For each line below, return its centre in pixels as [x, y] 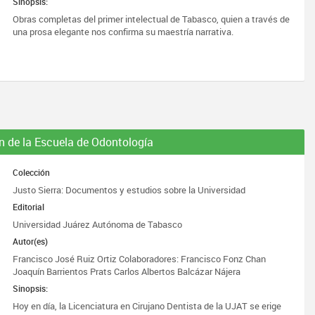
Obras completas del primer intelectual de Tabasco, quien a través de [152, 19]
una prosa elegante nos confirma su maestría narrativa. [123, 32]
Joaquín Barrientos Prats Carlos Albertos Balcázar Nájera [127, 271]
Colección [32, 172]
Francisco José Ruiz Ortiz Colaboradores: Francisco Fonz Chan [140, 259]
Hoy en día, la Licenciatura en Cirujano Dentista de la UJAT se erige [147, 306]
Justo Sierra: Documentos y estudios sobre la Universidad [129, 190]
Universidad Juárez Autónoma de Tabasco [98, 224]
